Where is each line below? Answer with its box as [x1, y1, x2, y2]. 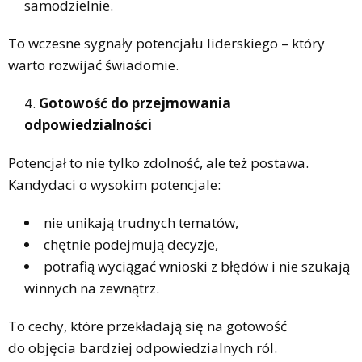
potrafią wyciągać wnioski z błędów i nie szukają [44, 256, 350, 276]
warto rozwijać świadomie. [8, 55, 179, 74]
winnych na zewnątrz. [24, 278, 159, 297]
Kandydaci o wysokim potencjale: [8, 175, 221, 194]
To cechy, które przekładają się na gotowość [8, 316, 287, 335]
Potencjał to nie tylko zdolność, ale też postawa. [8, 153, 309, 172]
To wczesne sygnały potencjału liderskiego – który [8, 33, 325, 53]
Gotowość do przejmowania [39, 93, 231, 112]
